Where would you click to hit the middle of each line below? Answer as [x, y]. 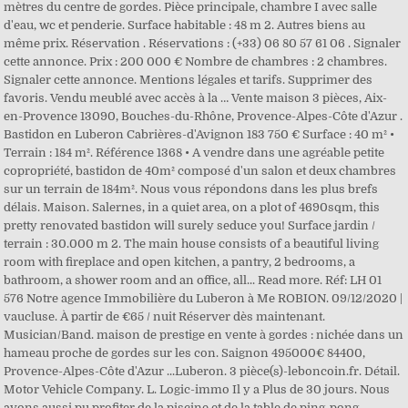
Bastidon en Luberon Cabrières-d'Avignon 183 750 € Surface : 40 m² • [199, 134]
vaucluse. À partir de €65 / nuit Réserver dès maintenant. [165, 316]
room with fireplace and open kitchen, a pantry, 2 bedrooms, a [180, 262]
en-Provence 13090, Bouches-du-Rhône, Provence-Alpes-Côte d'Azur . [204, 116]
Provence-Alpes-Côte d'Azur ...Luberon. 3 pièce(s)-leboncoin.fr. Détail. [202, 371]
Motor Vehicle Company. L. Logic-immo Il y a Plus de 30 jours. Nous [197, 389]
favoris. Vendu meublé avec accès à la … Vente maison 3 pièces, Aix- [196, 98]
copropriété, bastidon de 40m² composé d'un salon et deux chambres [200, 171]
